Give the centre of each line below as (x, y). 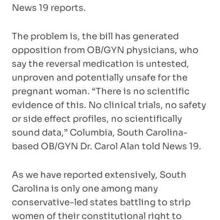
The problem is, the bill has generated (95, 36)
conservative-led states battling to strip (101, 202)
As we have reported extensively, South (99, 175)
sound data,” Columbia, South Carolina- (100, 133)
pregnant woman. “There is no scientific (101, 91)
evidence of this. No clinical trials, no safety (109, 105)
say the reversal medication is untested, (100, 64)
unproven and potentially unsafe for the (100, 78)
